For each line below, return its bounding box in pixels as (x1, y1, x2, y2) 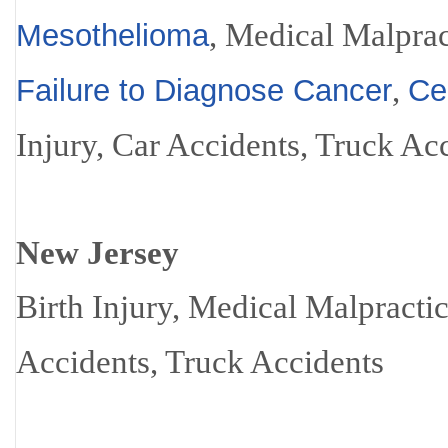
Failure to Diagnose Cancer (16, 73, 392, 108)
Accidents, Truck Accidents (16, 343, 384, 380)
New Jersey (16, 234, 179, 271)
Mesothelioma (16, 18, 209, 53)
